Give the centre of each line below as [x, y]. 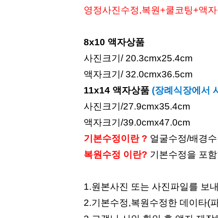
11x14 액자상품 [117, 90]
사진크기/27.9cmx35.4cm [137, 106]
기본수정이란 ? [116, 138]
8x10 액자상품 [114, 42]
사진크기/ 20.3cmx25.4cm [138, 58]
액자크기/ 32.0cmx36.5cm [138, 74]
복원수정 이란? [116, 154]
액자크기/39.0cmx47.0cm [137, 122]
